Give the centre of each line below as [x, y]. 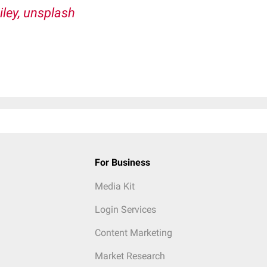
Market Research [130, 256]
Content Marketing [133, 233]
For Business [122, 163]
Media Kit [114, 187]
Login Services [125, 210]
